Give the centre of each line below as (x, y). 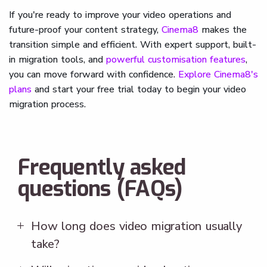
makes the (223, 30)
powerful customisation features (176, 59)
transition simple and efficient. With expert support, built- (133, 44)
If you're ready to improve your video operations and (120, 15)
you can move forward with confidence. (94, 74)
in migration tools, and (58, 59)
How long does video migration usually (136, 226)
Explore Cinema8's (218, 74)
